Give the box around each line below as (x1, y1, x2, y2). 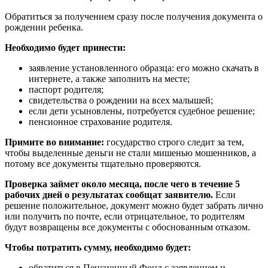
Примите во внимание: (5, 137, 104, 148)
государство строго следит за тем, (104, 137, 244, 148)
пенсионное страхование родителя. (29, 117, 172, 127)
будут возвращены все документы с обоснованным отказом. (5, 222, 250, 233)
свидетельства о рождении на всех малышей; (29, 95, 213, 106)
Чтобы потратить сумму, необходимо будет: (5, 242, 191, 253)
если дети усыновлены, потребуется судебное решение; (29, 106, 255, 117)
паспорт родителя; (29, 84, 103, 95)
